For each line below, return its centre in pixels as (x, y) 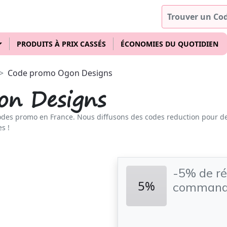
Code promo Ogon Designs (60, 73)
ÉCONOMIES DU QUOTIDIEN (169, 44)
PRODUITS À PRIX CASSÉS (61, 44)
